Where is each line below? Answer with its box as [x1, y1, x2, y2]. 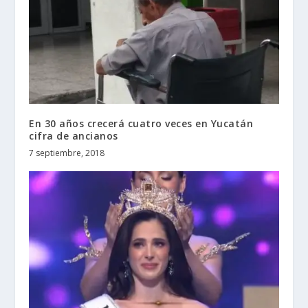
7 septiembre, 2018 [29, 147, 105, 159]
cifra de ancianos [29, 129, 118, 143]
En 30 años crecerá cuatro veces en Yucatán [29, 117, 254, 131]
